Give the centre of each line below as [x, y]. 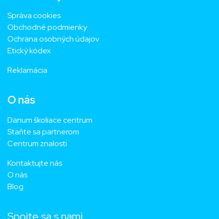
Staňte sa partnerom [43, 132]
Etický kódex [30, 51]
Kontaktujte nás [35, 163]
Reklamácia [27, 70]
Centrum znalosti [37, 144]
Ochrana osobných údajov [53, 39]
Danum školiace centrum [50, 120]
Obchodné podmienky [47, 27]
